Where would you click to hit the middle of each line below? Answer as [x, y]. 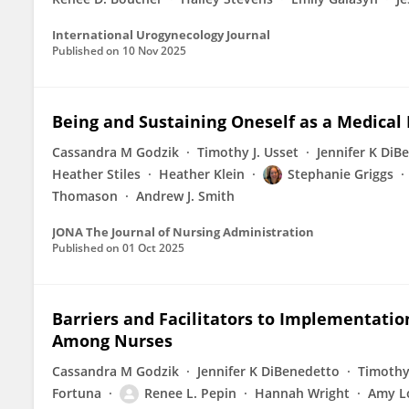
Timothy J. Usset [248, 152]
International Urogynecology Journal [161, 35]
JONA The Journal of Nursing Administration [183, 232]
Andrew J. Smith [185, 196]
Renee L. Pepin [190, 393]
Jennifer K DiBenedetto [268, 371]
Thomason [85, 196]
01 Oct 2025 [153, 248]
